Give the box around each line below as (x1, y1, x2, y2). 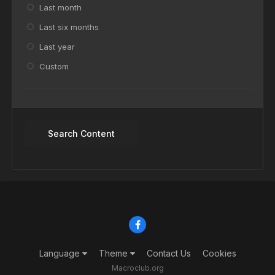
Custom (39, 61, 69, 71)
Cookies (202, 248, 236, 259)
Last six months (39, 22, 99, 33)
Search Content (47, 128, 115, 139)
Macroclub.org (111, 263, 164, 273)
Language (39, 248, 82, 259)
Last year (39, 41, 75, 52)
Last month (39, 2, 82, 13)
